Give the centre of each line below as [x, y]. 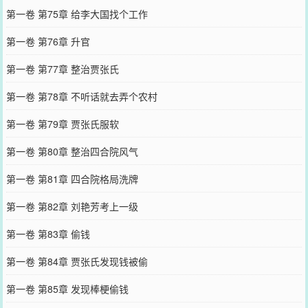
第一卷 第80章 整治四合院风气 [72, 151]
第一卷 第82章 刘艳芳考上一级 [72, 206]
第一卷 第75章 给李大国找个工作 [77, 13]
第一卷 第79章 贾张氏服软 [62, 123]
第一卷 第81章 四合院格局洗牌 [72, 178]
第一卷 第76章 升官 [48, 41]
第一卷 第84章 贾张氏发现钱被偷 [77, 261]
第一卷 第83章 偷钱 [48, 233]
